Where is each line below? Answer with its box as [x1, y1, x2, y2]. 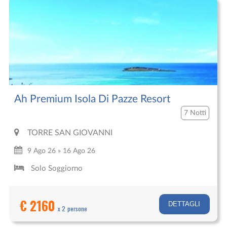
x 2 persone [58, 204, 88, 213]
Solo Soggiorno [30, 164, 83, 172]
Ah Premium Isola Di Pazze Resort [14, 93, 171, 104]
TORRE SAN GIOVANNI [27, 128, 112, 137]
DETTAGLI [168, 200, 200, 208]
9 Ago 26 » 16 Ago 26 [27, 147, 95, 155]
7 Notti [183, 109, 206, 117]
